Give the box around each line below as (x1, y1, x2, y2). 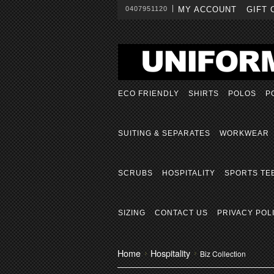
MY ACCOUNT (178, 5, 237, 14)
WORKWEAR (220, 129, 269, 138)
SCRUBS (118, 169, 153, 177)
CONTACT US (155, 209, 208, 217)
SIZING (118, 209, 146, 217)
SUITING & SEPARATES (118, 129, 210, 138)
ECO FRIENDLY (118, 89, 179, 98)
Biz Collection (200, 248, 246, 259)
